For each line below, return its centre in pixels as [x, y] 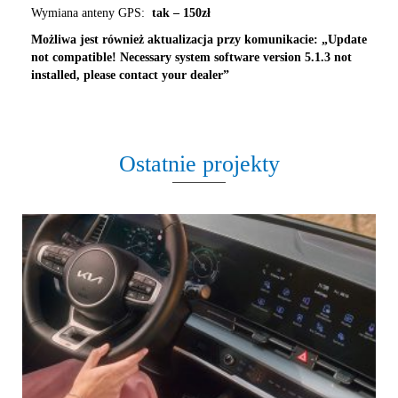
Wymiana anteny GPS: [90, 12]
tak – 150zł [179, 12]
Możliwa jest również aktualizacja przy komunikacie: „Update [199, 39]
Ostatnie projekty [199, 163]
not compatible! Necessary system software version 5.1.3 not [191, 57]
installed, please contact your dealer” [130, 75]
